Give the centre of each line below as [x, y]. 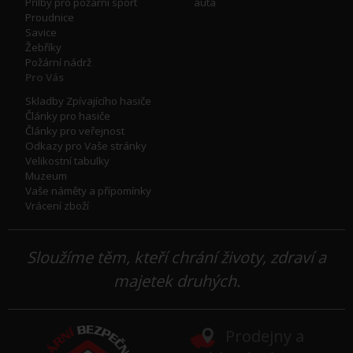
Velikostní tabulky [67, 161]
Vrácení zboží [57, 206]
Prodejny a [264, 336]
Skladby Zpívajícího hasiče [88, 101]
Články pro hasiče [68, 116]
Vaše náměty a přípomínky [88, 191]
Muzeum [46, 176]
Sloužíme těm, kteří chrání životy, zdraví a [176, 258]
